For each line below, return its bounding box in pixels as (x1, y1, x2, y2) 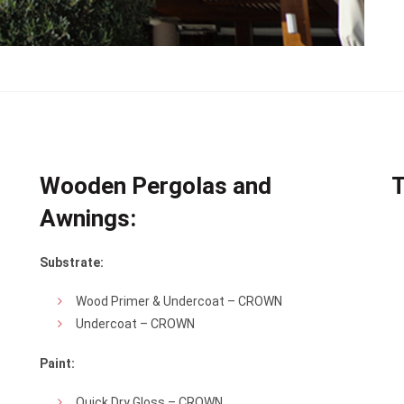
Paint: (40, 356, 75, 371)
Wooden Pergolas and (40, 172, 271, 199)
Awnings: (40, 205, 136, 232)
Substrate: (40, 255, 104, 270)
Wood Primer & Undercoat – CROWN (76, 294, 282, 308)
